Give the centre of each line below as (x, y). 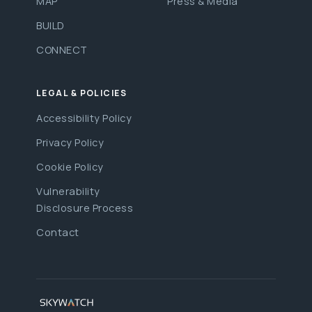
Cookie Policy (70, 166)
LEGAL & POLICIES (82, 93)
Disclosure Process (85, 208)
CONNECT (62, 49)
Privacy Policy (70, 142)
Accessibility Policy (84, 118)
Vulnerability (68, 191)
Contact (58, 232)
